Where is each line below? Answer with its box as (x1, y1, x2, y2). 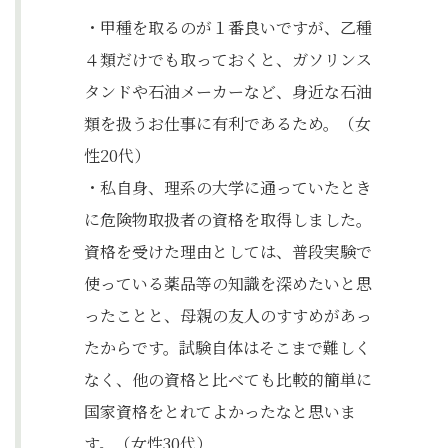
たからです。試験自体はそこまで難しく (84, 336, 371, 359)
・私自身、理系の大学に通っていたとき (84, 176, 372, 199)
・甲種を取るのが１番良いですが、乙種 (84, 16, 372, 39)
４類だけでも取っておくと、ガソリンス (84, 48, 372, 71)
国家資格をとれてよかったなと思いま (84, 400, 356, 423)
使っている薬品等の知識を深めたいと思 (84, 272, 372, 295)
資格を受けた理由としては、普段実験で (84, 240, 372, 263)
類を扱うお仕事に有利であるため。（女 (84, 112, 371, 135)
